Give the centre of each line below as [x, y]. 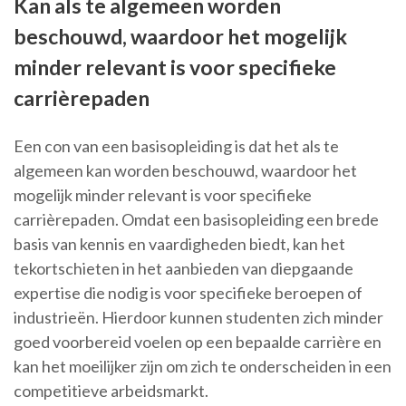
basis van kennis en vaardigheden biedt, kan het [179, 244]
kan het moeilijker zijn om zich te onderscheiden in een [203, 367]
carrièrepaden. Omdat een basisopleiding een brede [196, 220]
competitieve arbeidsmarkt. [111, 391]
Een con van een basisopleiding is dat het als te [176, 146]
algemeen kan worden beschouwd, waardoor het [185, 171]
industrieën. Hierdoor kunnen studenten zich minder [198, 318]
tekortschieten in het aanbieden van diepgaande [184, 269]
